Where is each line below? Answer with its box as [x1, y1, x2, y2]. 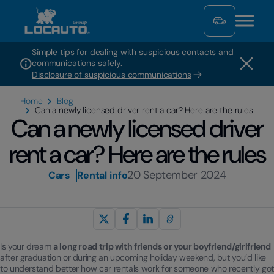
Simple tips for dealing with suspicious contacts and [32, 46, 234, 57]
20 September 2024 [127, 168, 226, 182]
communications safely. [32, 57, 122, 68]
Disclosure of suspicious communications [32, 69, 191, 80]
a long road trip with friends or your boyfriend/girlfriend [53, 241, 272, 252]
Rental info [77, 169, 128, 182]
